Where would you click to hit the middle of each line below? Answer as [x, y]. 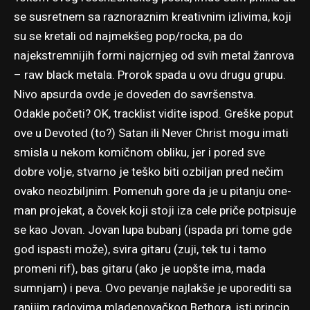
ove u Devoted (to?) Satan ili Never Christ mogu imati [151, 133]
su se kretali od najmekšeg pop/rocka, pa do [128, 36]
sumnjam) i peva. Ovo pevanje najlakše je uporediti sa [153, 288]
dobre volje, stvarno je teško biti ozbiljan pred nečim [149, 172]
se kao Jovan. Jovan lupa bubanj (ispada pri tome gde [153, 230]
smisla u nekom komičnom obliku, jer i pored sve [139, 152]
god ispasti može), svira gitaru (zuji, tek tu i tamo [140, 249]
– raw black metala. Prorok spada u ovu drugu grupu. [150, 75]
